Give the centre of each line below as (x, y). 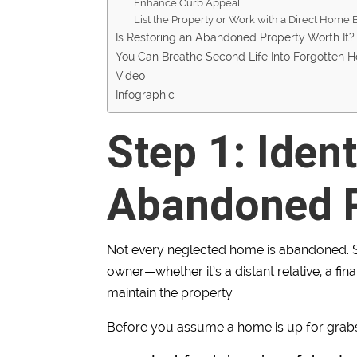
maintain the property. (171, 293)
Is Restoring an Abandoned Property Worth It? (235, 37)
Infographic (145, 95)
